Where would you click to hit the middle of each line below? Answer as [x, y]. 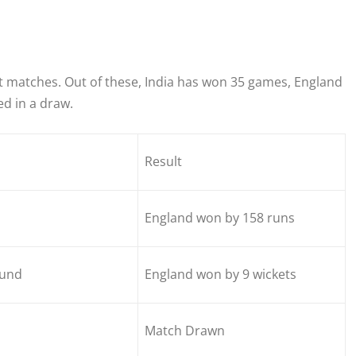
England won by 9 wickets [221, 275]
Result [163, 162]
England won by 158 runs [220, 218]
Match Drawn [185, 331]
